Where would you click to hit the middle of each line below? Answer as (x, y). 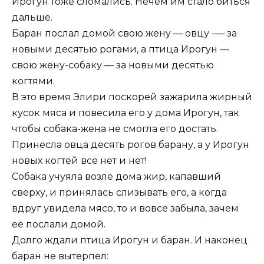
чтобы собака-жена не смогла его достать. (115, 128)
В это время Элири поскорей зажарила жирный (132, 97)
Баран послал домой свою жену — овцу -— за (124, 33)
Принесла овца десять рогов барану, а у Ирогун (131, 144)
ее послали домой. (59, 224)
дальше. (32, 17)
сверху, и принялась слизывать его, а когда (119, 192)
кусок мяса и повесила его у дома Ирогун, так (126, 113)
